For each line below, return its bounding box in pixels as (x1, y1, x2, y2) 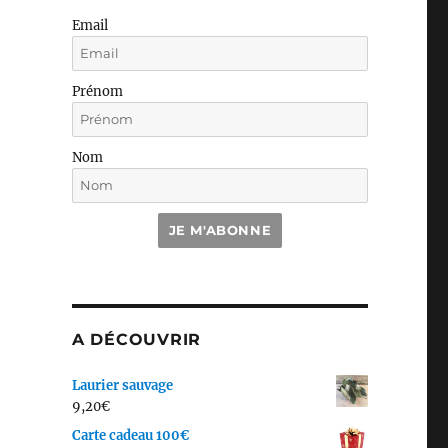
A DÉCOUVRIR (71, 330, 202, 350)
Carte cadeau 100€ (71, 427, 189, 445)
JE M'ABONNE (168, 222, 272, 239)
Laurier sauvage (71, 377, 173, 395)
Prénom (71, 83, 123, 101)
